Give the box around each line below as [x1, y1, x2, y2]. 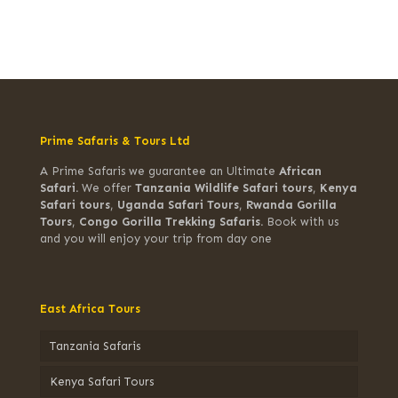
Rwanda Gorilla [246, 198, 337, 211]
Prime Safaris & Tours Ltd [40, 134, 190, 147]
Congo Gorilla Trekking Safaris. [79, 215, 267, 228]
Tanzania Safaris [50, 339, 140, 353]
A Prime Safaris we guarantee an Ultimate [40, 164, 279, 178]
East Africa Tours [40, 302, 140, 315]
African [279, 164, 322, 178]
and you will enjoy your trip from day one [40, 232, 272, 245]
